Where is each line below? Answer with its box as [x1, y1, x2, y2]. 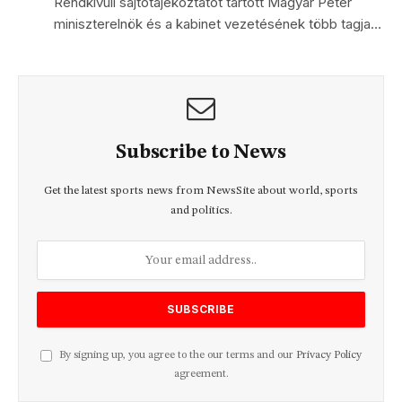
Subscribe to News [116, 142, 286, 162]
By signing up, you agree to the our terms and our [57, 348, 296, 361]
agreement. [173, 367, 229, 380]
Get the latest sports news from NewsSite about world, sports [44, 184, 358, 197]
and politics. [170, 204, 232, 216]
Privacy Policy [296, 348, 362, 361]
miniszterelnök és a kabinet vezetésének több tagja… [54, 14, 381, 32]
